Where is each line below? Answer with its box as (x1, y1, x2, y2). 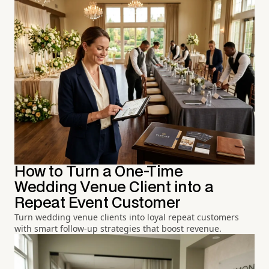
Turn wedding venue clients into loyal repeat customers (14, 211, 239, 223)
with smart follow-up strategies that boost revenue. (14, 223, 222, 235)
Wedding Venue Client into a (14, 181, 214, 195)
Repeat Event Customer (14, 196, 181, 211)
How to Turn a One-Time (14, 165, 183, 180)
